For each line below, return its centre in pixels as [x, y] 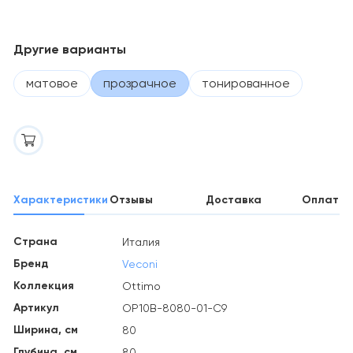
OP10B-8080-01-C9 [175, 308]
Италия [141, 242]
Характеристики [61, 200]
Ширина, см [46, 330]
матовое [52, 84]
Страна [35, 242]
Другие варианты [70, 50]
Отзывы [131, 200]
